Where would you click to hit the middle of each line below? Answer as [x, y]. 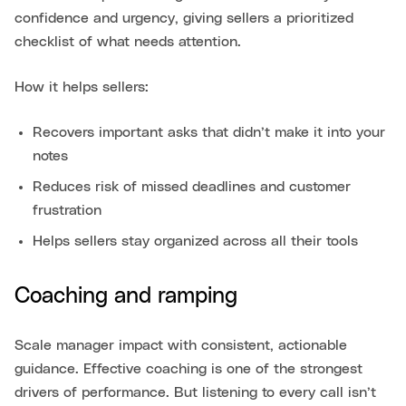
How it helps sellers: [82, 87]
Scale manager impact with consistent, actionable [181, 345]
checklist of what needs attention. [128, 41]
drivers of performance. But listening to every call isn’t [195, 392]
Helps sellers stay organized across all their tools [195, 241]
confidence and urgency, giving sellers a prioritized [184, 18]
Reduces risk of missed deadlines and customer [192, 186]
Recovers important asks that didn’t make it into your [209, 132]
